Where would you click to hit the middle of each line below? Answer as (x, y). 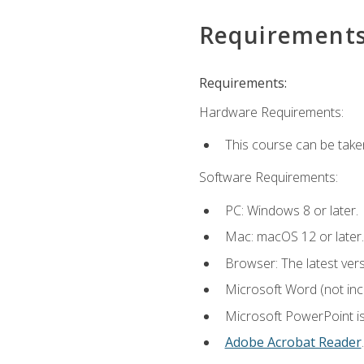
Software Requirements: (268, 178)
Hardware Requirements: (271, 112)
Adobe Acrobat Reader (293, 342)
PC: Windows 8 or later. (291, 210)
